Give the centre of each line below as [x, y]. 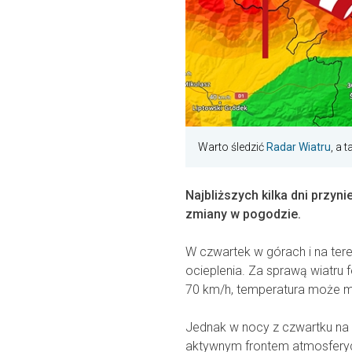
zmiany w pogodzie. [243, 214]
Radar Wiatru [299, 147]
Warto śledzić [232, 147]
